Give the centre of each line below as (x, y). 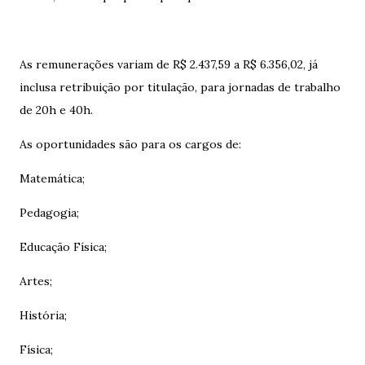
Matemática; (54, 178)
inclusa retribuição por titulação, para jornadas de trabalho (180, 87)
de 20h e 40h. (56, 110)
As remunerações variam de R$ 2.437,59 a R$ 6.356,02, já (169, 64)
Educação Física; (63, 247)
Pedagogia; (51, 213)
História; (45, 315)
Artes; (37, 281)
